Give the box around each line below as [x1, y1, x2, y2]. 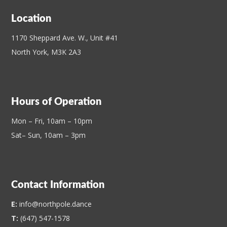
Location [11, 13, 52, 24]
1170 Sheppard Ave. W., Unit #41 [11, 32, 119, 43]
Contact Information [11, 179, 105, 190]
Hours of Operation [11, 96, 102, 107]
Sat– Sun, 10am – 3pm [11, 130, 86, 140]
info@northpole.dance [19, 199, 92, 209]
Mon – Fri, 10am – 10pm [11, 116, 93, 126]
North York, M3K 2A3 [11, 47, 82, 57]
